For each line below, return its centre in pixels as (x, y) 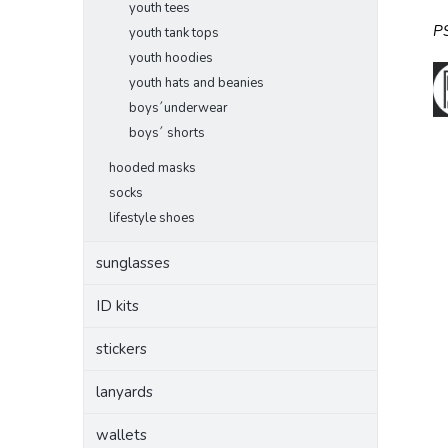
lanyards (124, 392)
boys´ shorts (167, 133)
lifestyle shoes (152, 218)
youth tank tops (174, 33)
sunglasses (133, 263)
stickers (121, 349)
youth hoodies (171, 58)
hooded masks (152, 168)
